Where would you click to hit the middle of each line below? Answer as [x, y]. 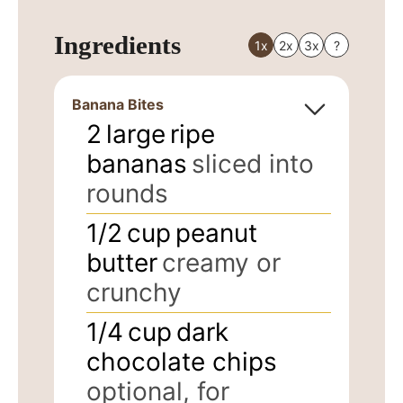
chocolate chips [182, 361]
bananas [137, 163]
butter [122, 262]
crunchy [134, 292]
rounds [127, 193]
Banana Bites [118, 104]
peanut [216, 233]
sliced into [253, 163]
